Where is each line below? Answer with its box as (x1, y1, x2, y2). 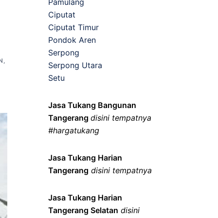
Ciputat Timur (48, 22, 99, 32)
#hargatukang (48, 125, 99, 135)
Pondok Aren (48, 35, 96, 45)
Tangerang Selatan (48, 205, 118, 215)
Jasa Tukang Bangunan (48, 100, 136, 110)
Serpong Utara (48, 60, 102, 70)
